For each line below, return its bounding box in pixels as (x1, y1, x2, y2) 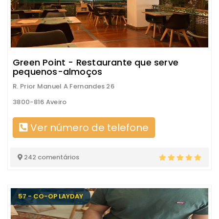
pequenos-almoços (13, 66, 103, 78)
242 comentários (22, 153, 79, 162)
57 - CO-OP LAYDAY (18, 192, 83, 201)
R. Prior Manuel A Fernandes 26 (13, 82, 114, 91)
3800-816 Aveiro (13, 97, 67, 107)
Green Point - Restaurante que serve (13, 56, 179, 68)
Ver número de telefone (28, 121, 149, 134)
